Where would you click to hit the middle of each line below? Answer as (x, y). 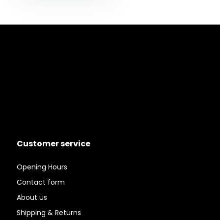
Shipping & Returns (49, 213)
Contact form (41, 182)
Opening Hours (42, 167)
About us (32, 198)
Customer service (53, 144)
